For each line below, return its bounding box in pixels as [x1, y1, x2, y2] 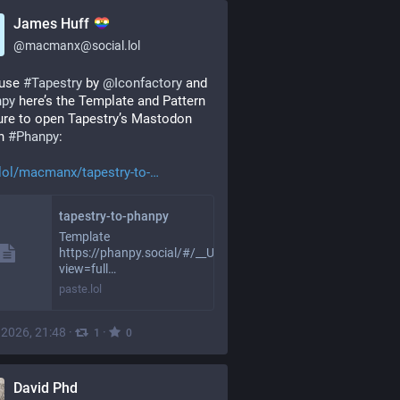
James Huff [13, 15, 93, 32]
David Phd [13, 379, 78, 396]
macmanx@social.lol [25, 38, 140, 53]
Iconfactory [114, 75, 182, 91]
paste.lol [59, 282, 102, 296]
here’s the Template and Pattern [15, 93, 205, 109]
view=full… [59, 262, 116, 276]
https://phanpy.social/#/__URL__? [59, 246, 246, 260]
